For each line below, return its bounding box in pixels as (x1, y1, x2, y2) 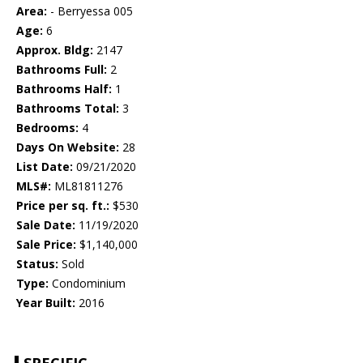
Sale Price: (16, 237, 76, 253)
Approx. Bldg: (16, 42, 93, 58)
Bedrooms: (16, 120, 79, 136)
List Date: (16, 159, 73, 175)
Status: (16, 256, 58, 272)
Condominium (49, 275, 126, 292)
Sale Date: (16, 217, 75, 233)
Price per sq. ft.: (16, 198, 109, 214)
